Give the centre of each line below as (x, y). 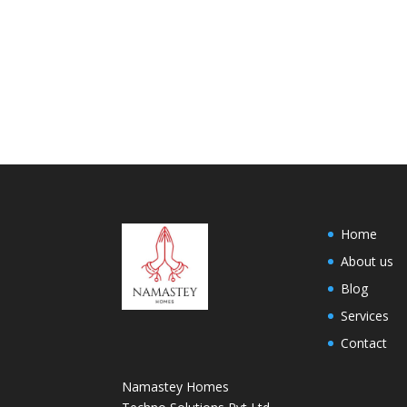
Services (365, 315)
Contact (364, 342)
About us (367, 261)
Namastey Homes (176, 386)
